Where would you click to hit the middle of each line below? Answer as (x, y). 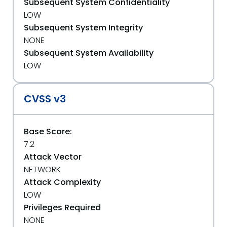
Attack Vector (53, 157)
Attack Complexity (62, 182)
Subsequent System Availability (89, 53)
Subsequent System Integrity (83, 28)
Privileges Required (62, 207)
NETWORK (42, 169)
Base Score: (48, 131)
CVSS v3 (45, 99)
